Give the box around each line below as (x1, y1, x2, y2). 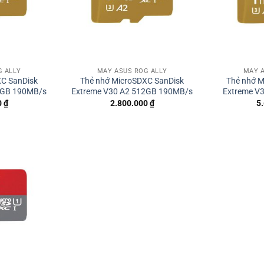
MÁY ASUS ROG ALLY (97, 67, 167, 75)
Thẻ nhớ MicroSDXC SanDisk (80, 76, 184, 87)
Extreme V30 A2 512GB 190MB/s (71, 87, 193, 97)
